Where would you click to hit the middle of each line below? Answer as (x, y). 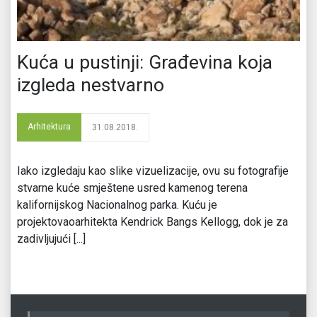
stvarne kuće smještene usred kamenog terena (132, 188)
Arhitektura (49, 126)
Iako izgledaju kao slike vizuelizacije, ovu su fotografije (153, 171)
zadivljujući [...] (51, 238)
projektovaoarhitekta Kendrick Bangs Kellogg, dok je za (152, 221)
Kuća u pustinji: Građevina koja (145, 62)
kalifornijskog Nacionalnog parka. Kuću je (117, 204)
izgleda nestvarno (91, 85)
